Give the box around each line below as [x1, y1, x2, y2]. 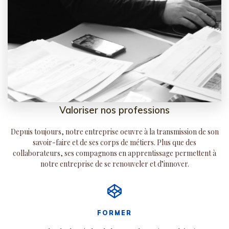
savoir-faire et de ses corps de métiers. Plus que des [33, 138, 196, 148]
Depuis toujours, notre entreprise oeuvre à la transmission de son [10, 127, 219, 137]
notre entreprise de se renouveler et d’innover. [40, 159, 189, 169]
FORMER [97, 209, 132, 217]
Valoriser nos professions [59, 104, 170, 117]
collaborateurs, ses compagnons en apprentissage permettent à [13, 148, 216, 158]
